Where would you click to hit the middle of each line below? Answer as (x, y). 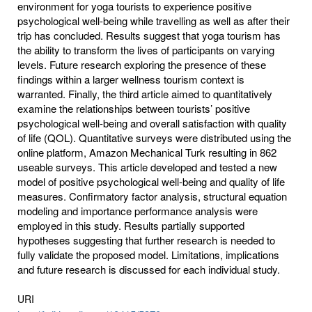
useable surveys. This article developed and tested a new (147, 166)
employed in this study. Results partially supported (131, 225)
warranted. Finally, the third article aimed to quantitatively (145, 93)
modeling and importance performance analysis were (138, 210)
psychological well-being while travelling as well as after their (154, 20)
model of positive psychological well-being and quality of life (151, 181)
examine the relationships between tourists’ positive (134, 108)
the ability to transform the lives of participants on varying (146, 49)
